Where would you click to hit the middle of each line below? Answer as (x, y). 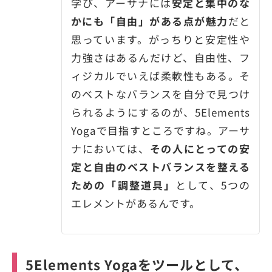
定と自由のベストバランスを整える (161, 166)
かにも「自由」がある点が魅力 (150, 21)
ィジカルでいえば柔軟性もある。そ (161, 75)
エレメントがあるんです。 (136, 203)
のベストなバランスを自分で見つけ (161, 93)
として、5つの (213, 185)
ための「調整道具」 (124, 185)
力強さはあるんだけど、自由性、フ (161, 57)
